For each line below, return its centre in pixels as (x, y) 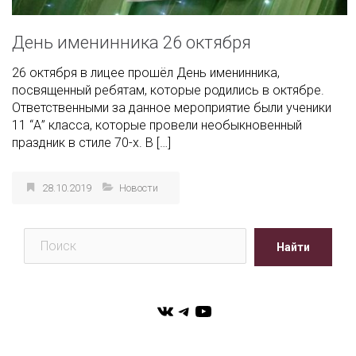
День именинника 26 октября (132, 47)
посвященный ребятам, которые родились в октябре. (168, 95)
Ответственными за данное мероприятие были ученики (172, 112)
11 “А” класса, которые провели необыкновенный (157, 130)
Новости (139, 192)
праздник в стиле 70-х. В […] (91, 147)
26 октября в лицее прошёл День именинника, (146, 77)
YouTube (229, 315)
